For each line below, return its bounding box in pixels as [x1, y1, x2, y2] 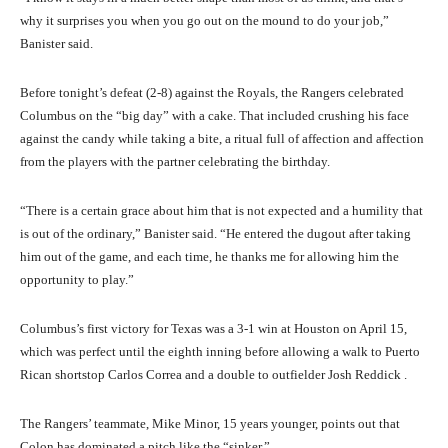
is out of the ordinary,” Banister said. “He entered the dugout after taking [20, 226, 411, 242]
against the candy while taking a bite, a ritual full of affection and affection [20, 131, 424, 147]
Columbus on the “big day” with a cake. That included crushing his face [20, 108, 409, 124]
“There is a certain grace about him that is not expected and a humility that [20, 203, 423, 219]
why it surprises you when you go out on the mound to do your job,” [20, 13, 389, 29]
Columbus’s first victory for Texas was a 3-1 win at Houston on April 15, [20, 321, 407, 337]
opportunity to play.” [20, 272, 134, 288]
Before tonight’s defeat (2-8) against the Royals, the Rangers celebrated [20, 85, 404, 101]
